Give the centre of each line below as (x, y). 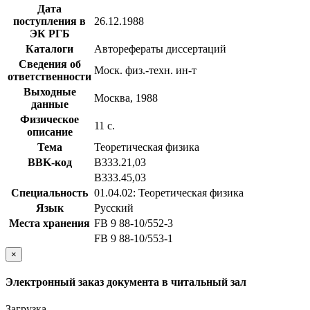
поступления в (49, 21)
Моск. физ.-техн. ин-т (145, 70)
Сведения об (49, 64)
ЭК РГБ (49, 33)
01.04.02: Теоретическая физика (169, 192)
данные (49, 104)
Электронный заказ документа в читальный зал (126, 282)
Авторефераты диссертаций (160, 48)
